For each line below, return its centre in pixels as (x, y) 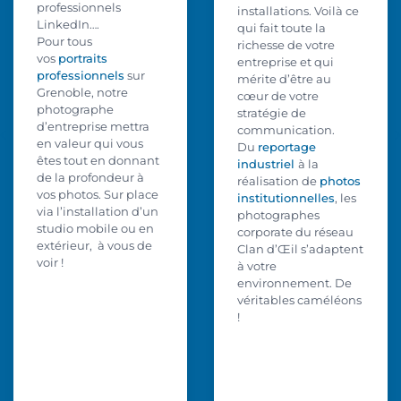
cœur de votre (277, 97)
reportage (286, 148)
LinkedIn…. (68, 25)
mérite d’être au (284, 80)
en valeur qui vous (90, 144)
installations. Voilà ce (298, 12)
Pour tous (64, 42)
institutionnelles (286, 199)
